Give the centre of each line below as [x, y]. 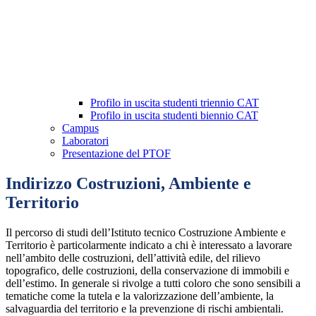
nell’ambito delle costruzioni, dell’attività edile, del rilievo [133, 258]
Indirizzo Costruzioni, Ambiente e [128, 184]
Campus [80, 128]
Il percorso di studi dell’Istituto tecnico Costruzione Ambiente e [146, 233]
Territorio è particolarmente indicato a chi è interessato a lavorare [149, 245]
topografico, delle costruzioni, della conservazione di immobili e [147, 271]
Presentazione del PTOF [116, 154]
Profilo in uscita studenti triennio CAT [175, 103]
